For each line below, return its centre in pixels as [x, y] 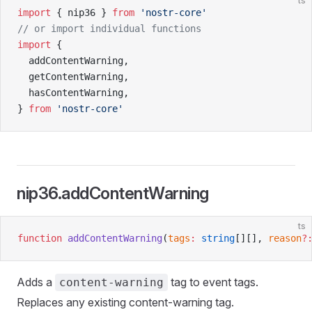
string [215, 238]
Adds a [36, 282]
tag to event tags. [213, 282]
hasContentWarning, [73, 93]
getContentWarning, [73, 77]
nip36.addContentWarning [113, 193]
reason [285, 238]
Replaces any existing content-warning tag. [125, 302]
